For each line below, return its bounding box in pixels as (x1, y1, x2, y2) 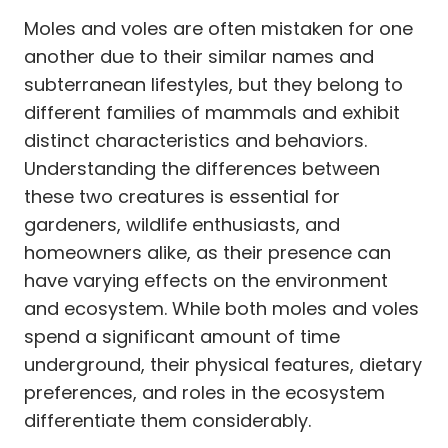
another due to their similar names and (24, 43, 374, 69)
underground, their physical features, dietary (24, 351, 422, 377)
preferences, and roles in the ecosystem (24, 379, 385, 405)
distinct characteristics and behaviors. (24, 127, 367, 153)
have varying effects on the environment (24, 267, 388, 293)
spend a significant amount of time (24, 323, 340, 349)
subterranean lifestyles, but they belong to (24, 71, 403, 97)
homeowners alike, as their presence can (24, 239, 391, 265)
